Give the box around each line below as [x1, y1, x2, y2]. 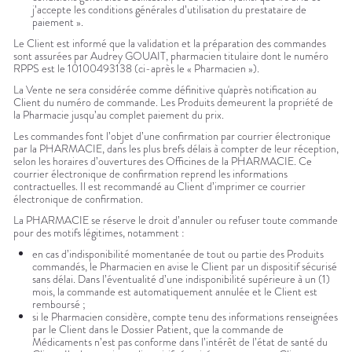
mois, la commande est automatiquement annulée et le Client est [32, 284, 317, 300]
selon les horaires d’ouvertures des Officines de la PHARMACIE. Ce [13, 153, 312, 170]
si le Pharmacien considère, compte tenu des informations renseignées [32, 309, 338, 325]
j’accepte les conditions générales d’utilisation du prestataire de [32, 2, 306, 18]
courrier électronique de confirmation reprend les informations [13, 166, 288, 182]
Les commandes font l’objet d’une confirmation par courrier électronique [13, 128, 331, 145]
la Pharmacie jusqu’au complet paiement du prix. [13, 107, 224, 123]
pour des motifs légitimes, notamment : [13, 225, 185, 241]
